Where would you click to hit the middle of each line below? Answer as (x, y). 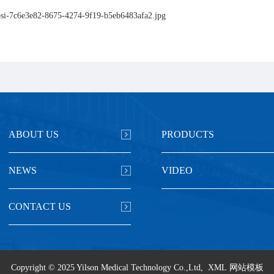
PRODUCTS (188, 134)
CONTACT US (40, 206)
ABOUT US (34, 134)
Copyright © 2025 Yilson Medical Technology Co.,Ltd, (108, 267)
